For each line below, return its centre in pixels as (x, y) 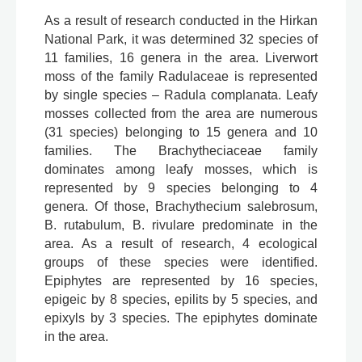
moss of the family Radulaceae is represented (181, 77)
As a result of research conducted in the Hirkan (181, 21)
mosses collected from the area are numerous (181, 114)
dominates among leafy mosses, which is (181, 170)
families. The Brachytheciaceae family (181, 151)
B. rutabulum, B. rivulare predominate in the (181, 225)
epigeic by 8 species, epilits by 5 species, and (181, 300)
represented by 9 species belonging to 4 (181, 188)
